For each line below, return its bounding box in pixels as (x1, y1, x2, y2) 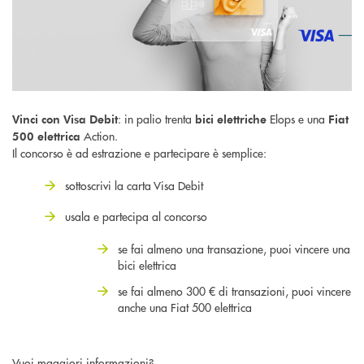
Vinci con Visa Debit (12, 110, 118, 127)
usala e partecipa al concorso (65, 207, 207, 224)
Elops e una (270, 110, 328, 127)
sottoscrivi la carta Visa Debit (65, 176, 203, 193)
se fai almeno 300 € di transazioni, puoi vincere (118, 282, 351, 299)
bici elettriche (195, 110, 270, 127)
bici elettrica (118, 256, 176, 273)
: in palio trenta (118, 110, 195, 127)
